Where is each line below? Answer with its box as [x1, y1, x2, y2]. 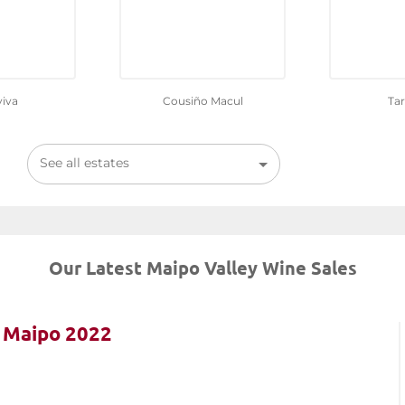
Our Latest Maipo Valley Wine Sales [48, 256, 357, 280]
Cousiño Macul [162, 94, 243, 108]
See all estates [40, 155, 130, 172]
